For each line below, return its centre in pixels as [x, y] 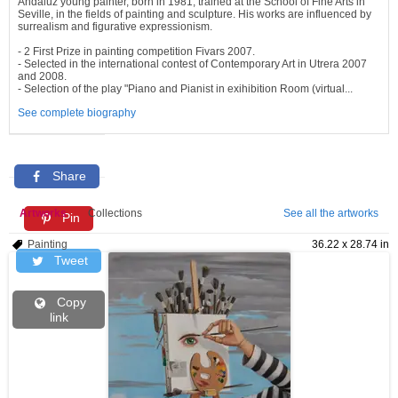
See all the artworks [331, 213]
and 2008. [42, 76]
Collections [115, 213]
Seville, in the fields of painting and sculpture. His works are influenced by [195, 14]
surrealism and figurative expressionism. [115, 27]
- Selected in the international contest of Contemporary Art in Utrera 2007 [192, 64]
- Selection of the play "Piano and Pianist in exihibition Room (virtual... [185, 89]
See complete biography [77, 113]
